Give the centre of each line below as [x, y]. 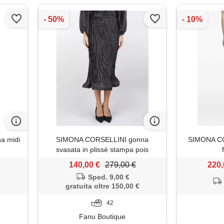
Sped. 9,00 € [108, 177]
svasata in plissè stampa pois [102, 150]
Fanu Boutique [102, 217]
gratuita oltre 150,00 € [102, 186]
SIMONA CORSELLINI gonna [102, 140]
